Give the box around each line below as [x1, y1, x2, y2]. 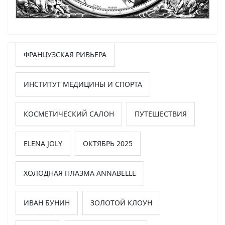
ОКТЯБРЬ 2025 [83, 138, 133, 148]
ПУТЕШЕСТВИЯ [135, 108, 187, 119]
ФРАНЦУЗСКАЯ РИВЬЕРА [24, 49, 106, 59]
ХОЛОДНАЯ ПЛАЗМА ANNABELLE [24, 168, 136, 178]
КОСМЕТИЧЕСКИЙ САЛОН [24, 108, 114, 119]
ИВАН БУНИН [24, 197, 70, 207]
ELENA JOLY [24, 138, 62, 148]
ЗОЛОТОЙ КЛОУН [90, 197, 152, 207]
